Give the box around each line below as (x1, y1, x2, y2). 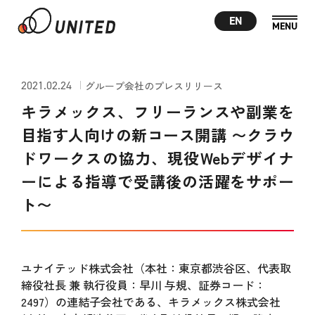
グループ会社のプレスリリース (84, 78, 223, 93)
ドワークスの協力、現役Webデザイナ (20, 146, 295, 169)
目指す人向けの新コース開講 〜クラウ (20, 123, 295, 146)
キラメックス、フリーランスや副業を (20, 100, 295, 122)
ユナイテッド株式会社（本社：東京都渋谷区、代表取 (20, 259, 291, 276)
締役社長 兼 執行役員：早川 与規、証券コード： (20, 276, 266, 293)
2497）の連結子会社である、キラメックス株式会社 (20, 293, 281, 310)
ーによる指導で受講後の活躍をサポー (20, 169, 295, 192)
